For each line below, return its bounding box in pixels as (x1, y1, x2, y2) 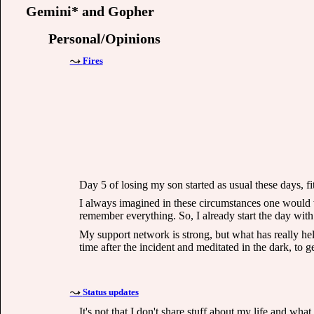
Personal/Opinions (48, 31, 161, 47)
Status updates (82, 286, 139, 297)
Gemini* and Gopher (26, 4, 154, 20)
